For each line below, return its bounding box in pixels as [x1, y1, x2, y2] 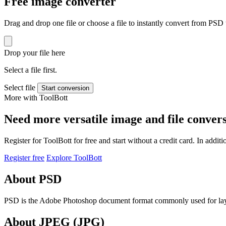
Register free [4, 153, 44, 162]
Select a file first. [4, 66, 57, 75]
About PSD [4, 172, 62, 186]
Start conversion [41, 84, 89, 92]
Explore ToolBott [46, 153, 102, 162]
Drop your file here [4, 48, 65, 58]
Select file [4, 83, 35, 92]
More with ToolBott [4, 93, 68, 102]
